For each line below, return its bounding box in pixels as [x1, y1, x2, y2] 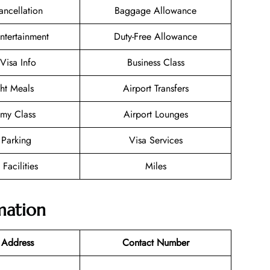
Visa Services [128, 133, 183, 148]
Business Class [127, 55, 184, 70]
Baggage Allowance [115, 4, 196, 18]
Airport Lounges [123, 107, 188, 122]
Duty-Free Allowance [114, 30, 197, 44]
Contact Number [122, 235, 189, 250]
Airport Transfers [122, 81, 189, 96]
